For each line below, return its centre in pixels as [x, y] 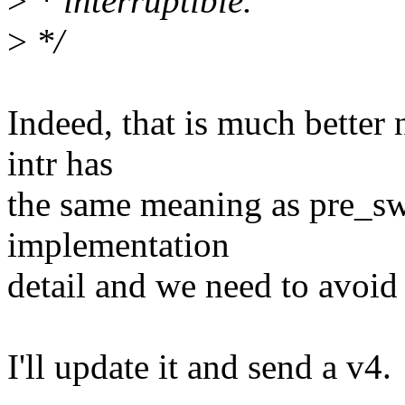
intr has [60, 164]
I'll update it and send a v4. [199, 367]
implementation [118, 245]
